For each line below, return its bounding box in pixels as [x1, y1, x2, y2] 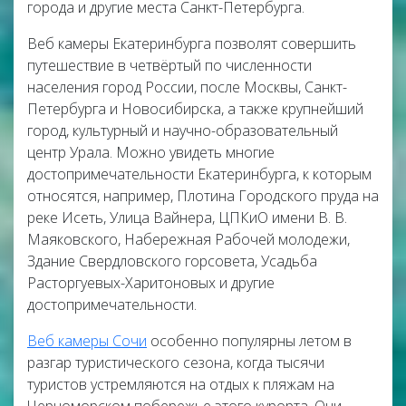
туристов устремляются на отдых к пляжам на [27, 374, 334, 394]
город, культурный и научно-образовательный [27, 121, 338, 140]
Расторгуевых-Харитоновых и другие [27, 273, 275, 293]
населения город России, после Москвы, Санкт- [27, 77, 347, 97]
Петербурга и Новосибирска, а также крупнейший [27, 99, 363, 119]
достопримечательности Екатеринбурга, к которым [27, 164, 372, 184]
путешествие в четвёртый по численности [27, 55, 312, 75]
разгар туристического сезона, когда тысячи [27, 353, 324, 372]
